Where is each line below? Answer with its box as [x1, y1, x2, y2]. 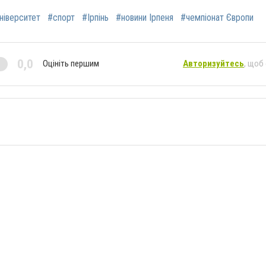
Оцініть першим [43, 58, 99, 69]
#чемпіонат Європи [180, 11, 254, 23]
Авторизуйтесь [183, 58, 244, 69]
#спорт [47, 11, 75, 23]
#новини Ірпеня [116, 11, 173, 23]
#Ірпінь [82, 11, 109, 23]
